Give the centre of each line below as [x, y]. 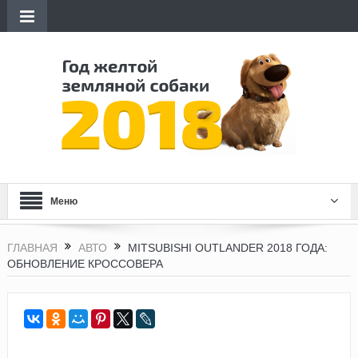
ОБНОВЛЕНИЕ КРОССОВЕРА [85, 263]
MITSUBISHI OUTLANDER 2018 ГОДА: [227, 248]
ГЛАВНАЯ [32, 248]
